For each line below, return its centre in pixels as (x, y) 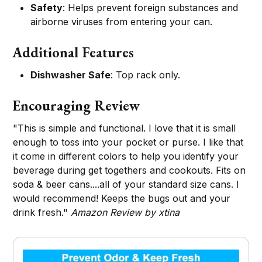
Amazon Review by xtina (125, 213)
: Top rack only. (146, 75)
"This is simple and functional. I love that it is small (125, 128)
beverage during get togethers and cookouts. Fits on (130, 170)
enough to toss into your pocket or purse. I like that (128, 142)
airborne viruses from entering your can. (122, 22)
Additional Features (73, 53)
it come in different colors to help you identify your (126, 156)
